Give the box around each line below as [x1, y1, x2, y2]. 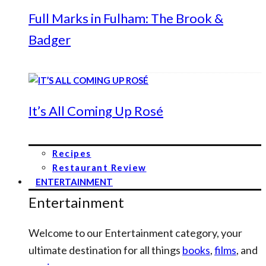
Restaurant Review [52, 162, 147, 173]
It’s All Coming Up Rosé [28, 103, 163, 119]
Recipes [52, 148, 91, 159]
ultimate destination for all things [28, 243, 182, 256]
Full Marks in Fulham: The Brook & [28, 10, 223, 26]
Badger [28, 31, 71, 47]
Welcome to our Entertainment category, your [28, 226, 242, 239]
